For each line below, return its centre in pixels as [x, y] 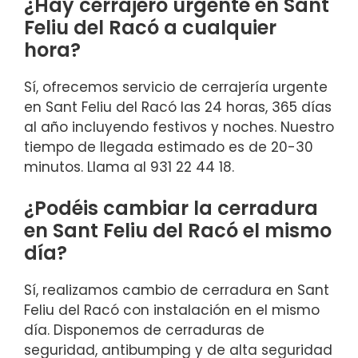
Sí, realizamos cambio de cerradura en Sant [177, 290]
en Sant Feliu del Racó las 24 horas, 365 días [178, 107]
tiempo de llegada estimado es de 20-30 [169, 147]
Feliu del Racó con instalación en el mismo [172, 310]
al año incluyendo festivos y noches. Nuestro [179, 127]
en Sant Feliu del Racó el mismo [178, 231]
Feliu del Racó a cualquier [150, 27]
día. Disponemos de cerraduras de [144, 330]
